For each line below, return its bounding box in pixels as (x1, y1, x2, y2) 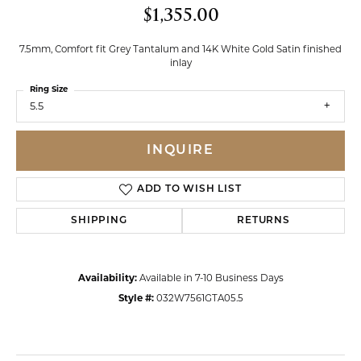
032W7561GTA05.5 (156, 294, 243, 305)
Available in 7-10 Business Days (139, 274, 284, 284)
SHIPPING (71, 216, 127, 226)
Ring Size (30, 85, 68, 94)
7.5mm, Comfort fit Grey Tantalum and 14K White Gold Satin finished (19, 45, 342, 55)
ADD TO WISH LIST (136, 185, 242, 195)
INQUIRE (147, 144, 214, 158)
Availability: (77, 274, 137, 284)
